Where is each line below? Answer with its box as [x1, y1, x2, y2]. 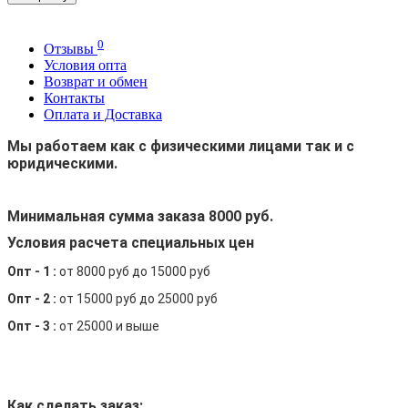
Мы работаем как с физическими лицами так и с [7, 138, 354, 156]
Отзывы [44, 41, 97, 57]
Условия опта [44, 57, 127, 74]
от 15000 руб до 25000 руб [56, 291, 218, 307]
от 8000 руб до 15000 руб [56, 264, 210, 280]
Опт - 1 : [7, 264, 56, 280]
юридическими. [7, 155, 117, 173]
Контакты [44, 90, 105, 107]
